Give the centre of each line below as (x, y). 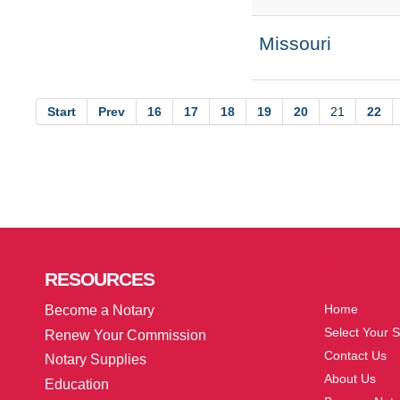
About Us (350, 379)
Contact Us (355, 355)
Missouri (295, 43)
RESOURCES (100, 279)
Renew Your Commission (125, 335)
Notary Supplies (96, 360)
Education (77, 385)
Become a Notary (100, 310)
